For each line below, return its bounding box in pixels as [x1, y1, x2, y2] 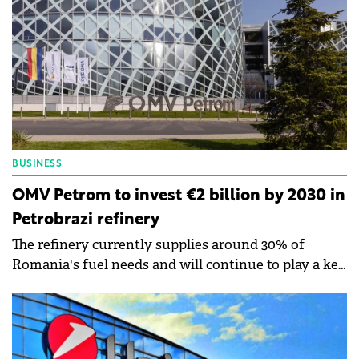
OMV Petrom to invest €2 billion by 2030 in [12, 188, 345, 205]
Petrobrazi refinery [12, 212, 159, 229]
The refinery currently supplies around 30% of [12, 236, 305, 254]
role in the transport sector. [12, 276, 186, 294]
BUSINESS [12, 159, 62, 170]
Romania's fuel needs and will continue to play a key [12, 256, 346, 274]
